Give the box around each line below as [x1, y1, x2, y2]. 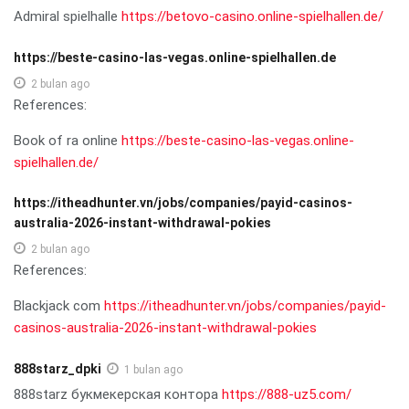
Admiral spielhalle [14, 7, 121, 25]
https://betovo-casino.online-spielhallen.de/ [121, 7, 383, 25]
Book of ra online [14, 131, 121, 149]
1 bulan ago [124, 362, 183, 376]
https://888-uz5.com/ [222, 385, 351, 403]
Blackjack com [14, 297, 104, 314]
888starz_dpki [14, 361, 101, 376]
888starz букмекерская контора [14, 385, 222, 403]
